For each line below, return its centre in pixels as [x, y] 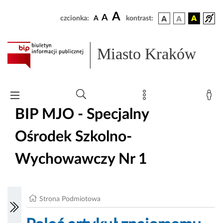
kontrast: [140, 18]
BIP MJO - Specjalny [82, 114]
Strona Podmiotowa [70, 199]
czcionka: [75, 18]
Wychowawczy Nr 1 [81, 159]
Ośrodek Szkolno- [73, 137]
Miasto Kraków [147, 54]
